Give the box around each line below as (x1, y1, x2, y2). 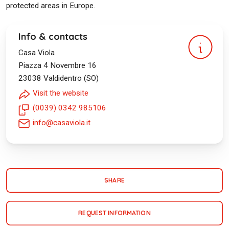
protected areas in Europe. (6, 1, 95, 10)
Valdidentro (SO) (43, 74, 99, 83)
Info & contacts (18, 31, 87, 42)
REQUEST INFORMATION (78, 209, 151, 217)
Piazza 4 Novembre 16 (18, 61, 97, 70)
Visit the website (33, 88, 88, 98)
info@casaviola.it (33, 118, 90, 127)
